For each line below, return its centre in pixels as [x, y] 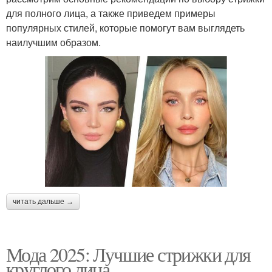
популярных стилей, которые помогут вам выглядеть [125, 27]
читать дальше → [43, 201]
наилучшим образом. [53, 42]
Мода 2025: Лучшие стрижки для [128, 254]
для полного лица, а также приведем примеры [111, 13]
